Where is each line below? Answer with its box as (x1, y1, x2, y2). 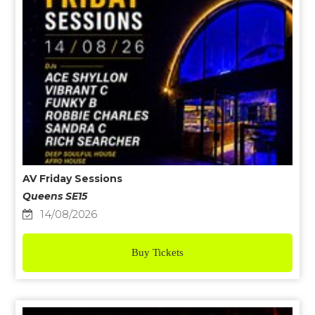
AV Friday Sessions (22, 172, 123, 185)
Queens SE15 (22, 189, 88, 202)
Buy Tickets (131, 246, 184, 258)
